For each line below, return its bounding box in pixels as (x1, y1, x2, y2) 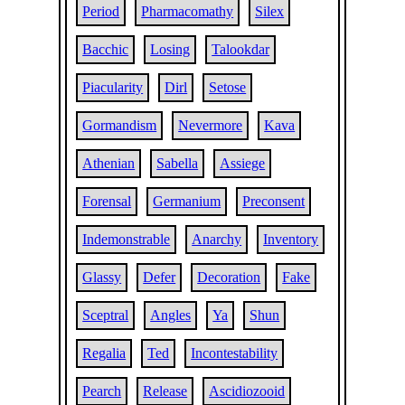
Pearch (82, 383, 122, 399)
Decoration (197, 269, 261, 285)
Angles (150, 307, 192, 323)
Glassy (82, 269, 122, 285)
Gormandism (82, 118, 157, 133)
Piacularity (82, 80, 144, 95)
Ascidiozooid (209, 383, 286, 399)
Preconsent (242, 193, 306, 209)
